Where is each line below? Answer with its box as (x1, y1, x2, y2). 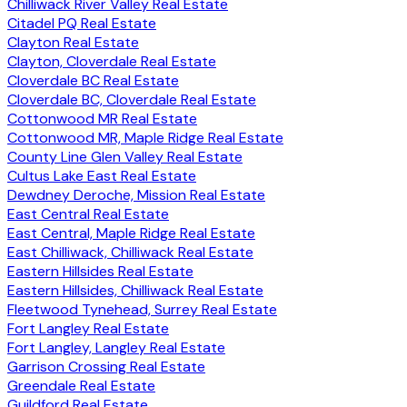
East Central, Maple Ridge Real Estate (7, 223, 255, 243)
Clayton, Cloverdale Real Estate (7, 52, 216, 72)
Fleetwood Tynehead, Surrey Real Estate (7, 300, 277, 320)
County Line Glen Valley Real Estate (7, 147, 243, 167)
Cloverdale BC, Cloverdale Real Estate (7, 90, 256, 110)
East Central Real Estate (7, 204, 169, 224)
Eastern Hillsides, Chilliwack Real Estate (7, 281, 263, 301)
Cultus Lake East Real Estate (7, 166, 196, 186)
